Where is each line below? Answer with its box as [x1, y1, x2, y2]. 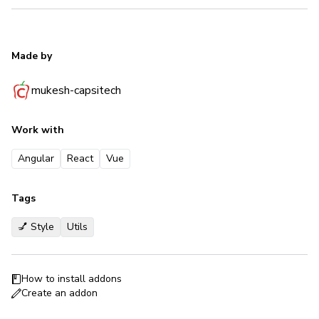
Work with [11, 123, 64, 137]
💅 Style [18, 220, 54, 234]
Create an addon [21, 286, 98, 300]
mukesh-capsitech [31, 83, 121, 98]
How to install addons [21, 272, 122, 286]
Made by [11, 49, 52, 63]
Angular [18, 152, 54, 165]
